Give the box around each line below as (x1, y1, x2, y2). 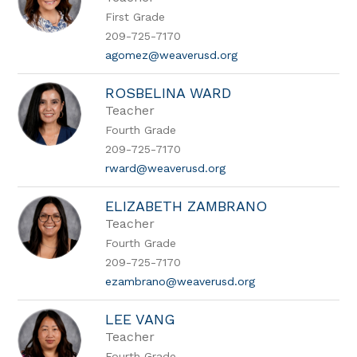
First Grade (105, 10, 166, 23)
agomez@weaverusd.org (105, 49, 238, 61)
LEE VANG (105, 311, 176, 328)
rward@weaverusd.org (105, 162, 226, 175)
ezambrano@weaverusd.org (105, 275, 256, 288)
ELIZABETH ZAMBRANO (105, 198, 268, 214)
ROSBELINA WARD (105, 84, 232, 101)
